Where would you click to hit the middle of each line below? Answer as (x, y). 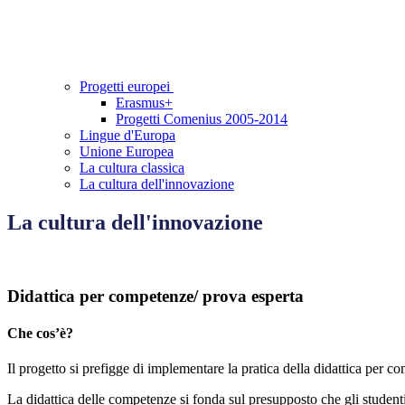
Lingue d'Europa (127, 136)
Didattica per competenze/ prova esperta (155, 296)
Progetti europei (127, 87)
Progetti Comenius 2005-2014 (202, 119)
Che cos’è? (40, 334)
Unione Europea (127, 152)
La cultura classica (132, 168)
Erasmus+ (144, 103)
